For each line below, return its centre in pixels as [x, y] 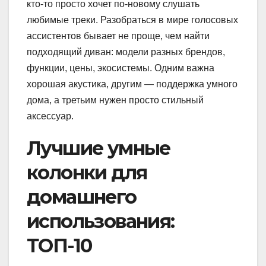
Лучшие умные [99, 148]
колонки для [87, 172]
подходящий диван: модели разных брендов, [126, 52]
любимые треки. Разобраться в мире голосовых [132, 20]
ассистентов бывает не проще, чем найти [118, 36]
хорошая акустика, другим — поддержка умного [132, 84]
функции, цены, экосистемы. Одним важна [121, 68]
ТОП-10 [59, 245]
